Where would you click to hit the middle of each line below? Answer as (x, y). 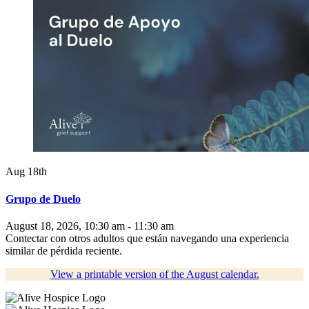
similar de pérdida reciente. (64, 250)
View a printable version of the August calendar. (154, 274)
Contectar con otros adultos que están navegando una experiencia (147, 238)
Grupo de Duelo (43, 199)
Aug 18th (26, 172)
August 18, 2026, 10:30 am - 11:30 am (90, 226)
